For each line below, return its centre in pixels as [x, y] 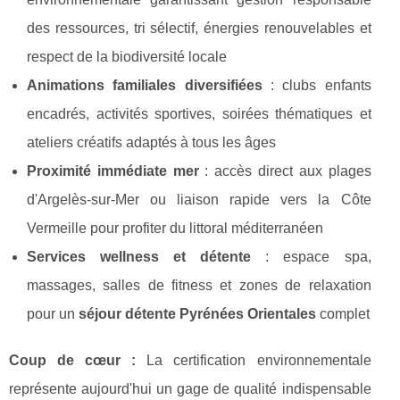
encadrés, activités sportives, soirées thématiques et [199, 114]
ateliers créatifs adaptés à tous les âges [151, 143]
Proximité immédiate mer [113, 171]
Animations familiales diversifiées [145, 86]
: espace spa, [311, 257]
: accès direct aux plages [285, 171]
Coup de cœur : [73, 361]
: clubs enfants [317, 86]
